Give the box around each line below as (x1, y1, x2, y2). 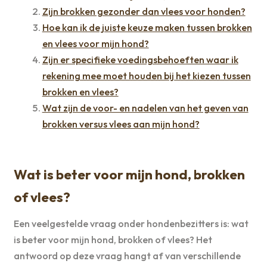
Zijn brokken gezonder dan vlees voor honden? (42, 5, 246, 17)
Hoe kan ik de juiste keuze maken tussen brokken (42, 21, 252, 33)
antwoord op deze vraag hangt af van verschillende (13, 250, 241, 262)
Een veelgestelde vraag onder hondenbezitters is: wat (13, 218, 249, 229)
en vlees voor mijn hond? (42, 37, 149, 49)
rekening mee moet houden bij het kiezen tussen (42, 69, 251, 82)
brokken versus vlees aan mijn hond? (42, 117, 200, 130)
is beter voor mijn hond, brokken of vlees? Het (13, 234, 212, 246)
